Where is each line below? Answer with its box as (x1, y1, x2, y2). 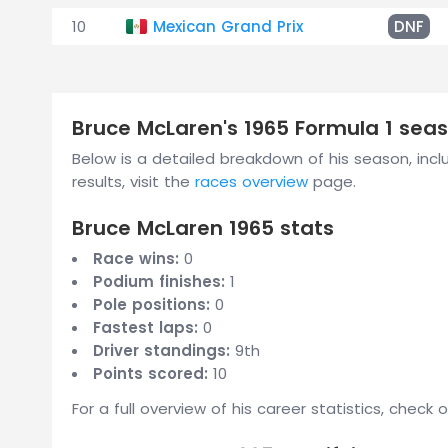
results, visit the (72, 171, 195, 192)
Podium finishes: (93, 271, 225, 292)
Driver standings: (93, 340, 230, 361)
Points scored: (93, 363, 208, 384)
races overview (195, 171, 308, 192)
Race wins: (93, 248, 179, 269)
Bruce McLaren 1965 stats (72, 214, 334, 242)
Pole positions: (93, 294, 210, 315)
